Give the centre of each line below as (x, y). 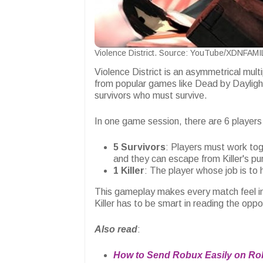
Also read (116, 229)
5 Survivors (139, 147)
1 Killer (129, 170)
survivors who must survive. (151, 95)
